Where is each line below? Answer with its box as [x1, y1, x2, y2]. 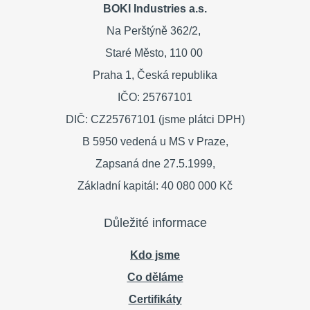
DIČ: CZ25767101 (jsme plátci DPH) [65, 113, 245, 126]
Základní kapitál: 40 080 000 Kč [77, 180, 232, 192]
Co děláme [127, 271, 183, 284]
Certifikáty [128, 293, 182, 306]
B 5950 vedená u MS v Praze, [82, 136, 228, 148]
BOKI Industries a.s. [103, 3, 207, 15]
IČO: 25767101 [118, 91, 192, 104]
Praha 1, [93, 69, 137, 82]
